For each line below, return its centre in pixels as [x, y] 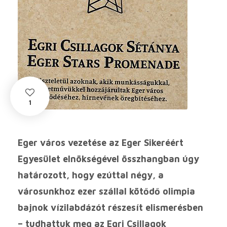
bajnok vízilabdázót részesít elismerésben [110, 208]
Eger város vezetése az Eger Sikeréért [101, 143]
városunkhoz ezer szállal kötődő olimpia [106, 192]
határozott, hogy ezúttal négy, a [91, 175]
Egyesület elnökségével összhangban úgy [108, 159]
